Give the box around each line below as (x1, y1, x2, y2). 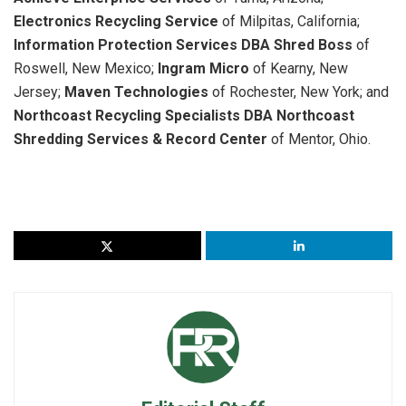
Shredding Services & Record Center (14, 130, 271, 148)
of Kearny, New (253, 59, 348, 77)
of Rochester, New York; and (208, 82, 389, 101)
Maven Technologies (64, 82, 208, 101)
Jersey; (14, 82, 64, 101)
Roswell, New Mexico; (14, 59, 158, 77)
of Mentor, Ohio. (271, 130, 374, 148)
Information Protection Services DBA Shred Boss (14, 35, 356, 53)
